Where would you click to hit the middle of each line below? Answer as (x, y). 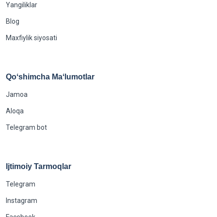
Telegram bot (26, 127)
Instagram (22, 201)
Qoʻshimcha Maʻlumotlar (50, 77)
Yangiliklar (22, 5)
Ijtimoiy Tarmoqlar (39, 166)
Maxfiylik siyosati (31, 38)
